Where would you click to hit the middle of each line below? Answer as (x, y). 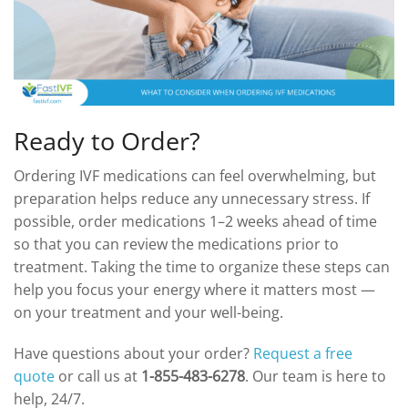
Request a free (303, 353)
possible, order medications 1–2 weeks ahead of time (195, 221)
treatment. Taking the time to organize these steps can (202, 266)
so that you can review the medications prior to (176, 244)
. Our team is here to (316, 376)
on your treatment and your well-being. (148, 312)
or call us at (98, 376)
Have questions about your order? (133, 353)
